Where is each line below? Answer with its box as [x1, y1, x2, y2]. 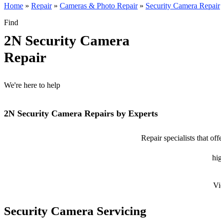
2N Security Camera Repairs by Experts [4, 109, 158, 118]
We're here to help [4, 81, 60, 89]
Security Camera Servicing [4, 204, 147, 218]
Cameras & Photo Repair [60, 1, 138, 10]
